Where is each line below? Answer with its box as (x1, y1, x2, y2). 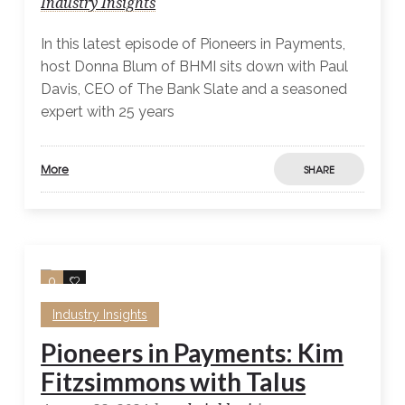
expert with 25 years (41, 103, 175, 121)
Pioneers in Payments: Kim (41, 337, 344, 369)
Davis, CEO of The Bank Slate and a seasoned (41, 80, 348, 99)
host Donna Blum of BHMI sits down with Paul (41, 58, 349, 76)
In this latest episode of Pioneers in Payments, (41, 35, 346, 53)
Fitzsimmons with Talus (41, 366, 306, 398)
